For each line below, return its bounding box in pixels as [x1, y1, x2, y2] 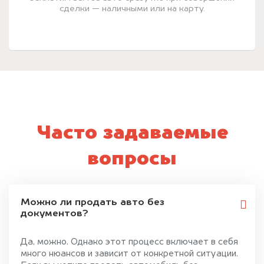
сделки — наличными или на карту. [59, 4, 205, 13]
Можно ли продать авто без [21, 197, 164, 207]
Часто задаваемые [36, 124, 228, 143]
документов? [21, 209, 88, 219]
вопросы [87, 150, 177, 169]
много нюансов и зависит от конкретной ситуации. [21, 249, 238, 258]
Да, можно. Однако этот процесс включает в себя [21, 237, 238, 246]
